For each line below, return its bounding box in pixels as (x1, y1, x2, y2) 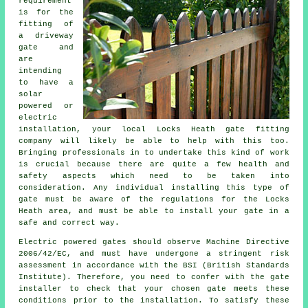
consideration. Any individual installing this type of (19, 184, 289, 192)
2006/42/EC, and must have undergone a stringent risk (19, 250, 289, 258)
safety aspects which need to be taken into (19, 172, 289, 181)
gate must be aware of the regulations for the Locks (19, 195, 289, 204)
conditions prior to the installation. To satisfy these (19, 296, 289, 305)
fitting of (19, 20, 74, 29)
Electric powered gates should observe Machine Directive (19, 238, 289, 247)
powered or (19, 102, 74, 111)
